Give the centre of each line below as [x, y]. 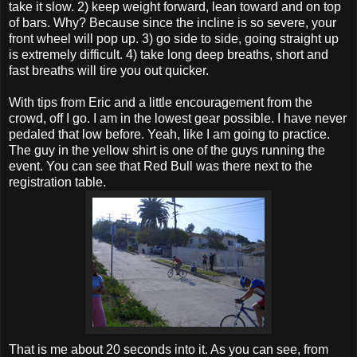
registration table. [57, 182]
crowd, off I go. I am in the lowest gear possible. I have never [178, 119]
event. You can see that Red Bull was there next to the [161, 167]
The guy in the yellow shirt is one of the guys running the [167, 151]
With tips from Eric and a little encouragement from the [161, 103]
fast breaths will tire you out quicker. [109, 71]
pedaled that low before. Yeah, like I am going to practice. [169, 135]
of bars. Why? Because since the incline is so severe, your [173, 23]
